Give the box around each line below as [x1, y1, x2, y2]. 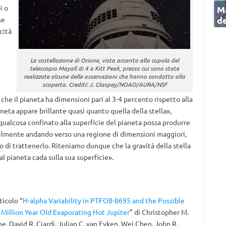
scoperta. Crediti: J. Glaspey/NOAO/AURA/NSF [42, 80, 167, 88]
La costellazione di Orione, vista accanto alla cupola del [30, 56, 179, 64]
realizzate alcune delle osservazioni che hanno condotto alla [24, 72, 186, 80]
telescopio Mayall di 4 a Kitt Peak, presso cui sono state [30, 64, 180, 72]
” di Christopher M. [129, 207, 189, 216]
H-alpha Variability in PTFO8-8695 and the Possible [22, 196, 185, 205]
